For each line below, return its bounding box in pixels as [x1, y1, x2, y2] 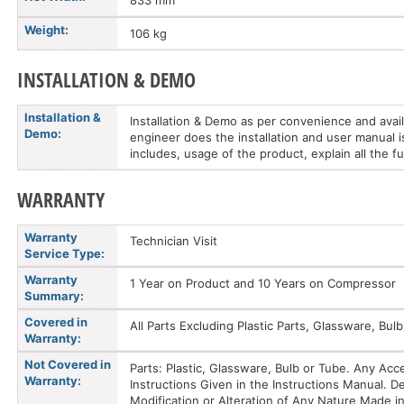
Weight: [24, 23, 69, 37]
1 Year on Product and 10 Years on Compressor [130, 276, 396, 290]
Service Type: [24, 246, 105, 261]
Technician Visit [130, 234, 217, 248]
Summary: [24, 289, 84, 303]
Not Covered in [24, 357, 111, 372]
